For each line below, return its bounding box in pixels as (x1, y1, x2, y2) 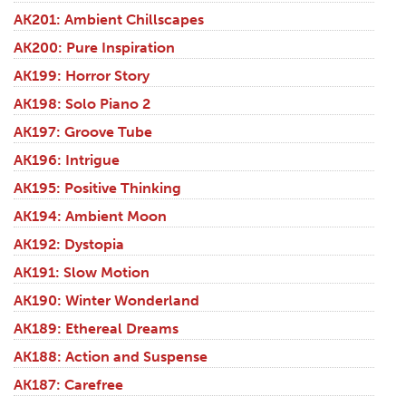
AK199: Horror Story (14, 67, 150, 85)
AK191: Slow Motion (14, 264, 150, 282)
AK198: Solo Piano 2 (14, 95, 150, 113)
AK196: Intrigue (14, 151, 120, 169)
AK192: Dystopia (14, 236, 124, 254)
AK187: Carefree (14, 376, 123, 394)
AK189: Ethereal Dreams (14, 320, 179, 338)
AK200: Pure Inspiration (14, 39, 175, 57)
